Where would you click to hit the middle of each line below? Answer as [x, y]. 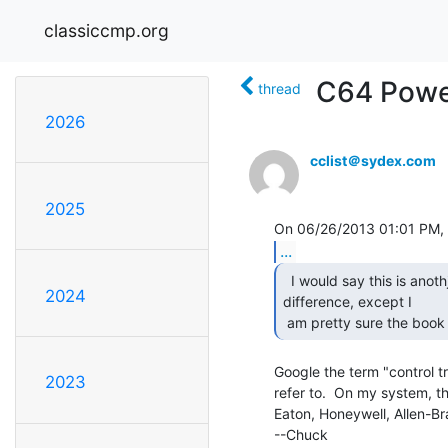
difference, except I [347, 301]
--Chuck [301, 434]
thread [279, 88]
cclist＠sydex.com [373, 160]
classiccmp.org [106, 30]
